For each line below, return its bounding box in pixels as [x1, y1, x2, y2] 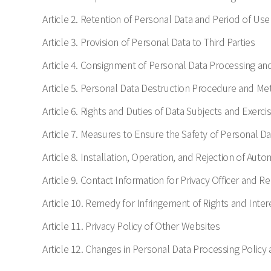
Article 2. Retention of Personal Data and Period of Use [42, 11, 270, 26]
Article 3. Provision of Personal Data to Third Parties [42, 34, 255, 49]
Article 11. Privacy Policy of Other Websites [42, 218, 220, 233]
